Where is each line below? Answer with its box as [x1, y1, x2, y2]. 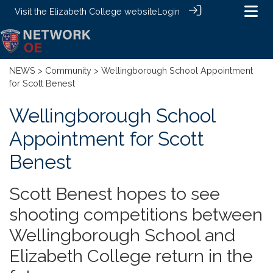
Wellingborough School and [9, 224, 235, 246]
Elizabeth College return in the [9, 245, 253, 266]
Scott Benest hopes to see [9, 183, 220, 204]
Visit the [15, 6, 49, 16]
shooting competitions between [9, 204, 263, 225]
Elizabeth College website [49, 6, 157, 16]
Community [45, 65, 91, 76]
